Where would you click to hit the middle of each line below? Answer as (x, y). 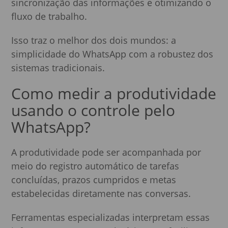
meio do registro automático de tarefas (95, 166)
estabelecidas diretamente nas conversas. (101, 193)
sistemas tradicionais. (58, 67)
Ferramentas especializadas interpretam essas (111, 217)
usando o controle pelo (93, 110)
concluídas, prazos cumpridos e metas (94, 179)
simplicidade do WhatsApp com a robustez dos (112, 54)
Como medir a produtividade (114, 93)
